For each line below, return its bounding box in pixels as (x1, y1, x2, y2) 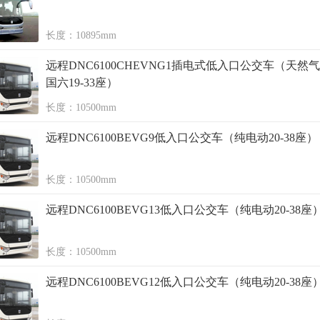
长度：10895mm (46, 30, 116, 41)
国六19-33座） (46, 76, 118, 89)
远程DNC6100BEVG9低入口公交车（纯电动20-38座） (46, 131, 318, 144)
